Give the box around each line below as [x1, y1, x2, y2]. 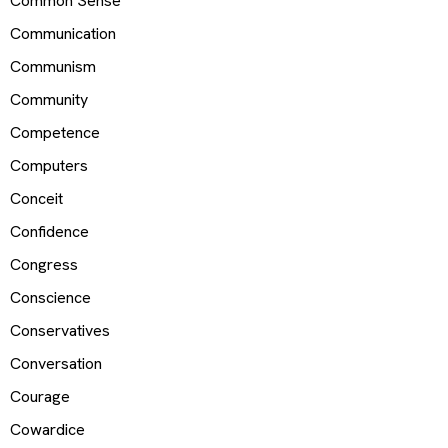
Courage [10, 385, 70, 407]
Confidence [10, 220, 89, 242]
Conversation [10, 352, 102, 374]
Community [10, 88, 88, 110]
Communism [10, 55, 96, 77]
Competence [10, 121, 100, 143]
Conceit [10, 187, 63, 209]
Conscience [10, 286, 91, 308]
